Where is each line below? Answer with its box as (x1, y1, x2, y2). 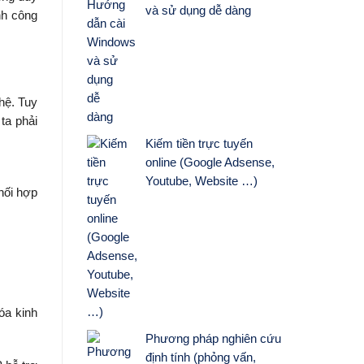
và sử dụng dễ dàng (145, 3, 251, 17)
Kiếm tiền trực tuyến (145, 136, 253, 150)
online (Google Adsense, (145, 155, 275, 169)
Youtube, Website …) (145, 174, 258, 188)
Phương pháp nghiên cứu (145, 331, 281, 345)
